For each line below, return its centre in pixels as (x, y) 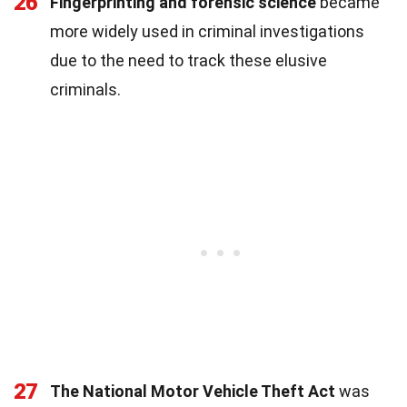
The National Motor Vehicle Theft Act (193, 391)
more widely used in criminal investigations (207, 31)
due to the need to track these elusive (189, 60)
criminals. (85, 89)
